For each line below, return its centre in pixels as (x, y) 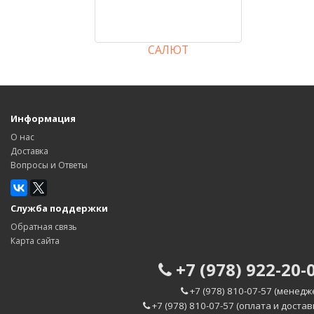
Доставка (29, 151)
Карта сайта (35, 240)
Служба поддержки (59, 208)
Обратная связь (44, 226)
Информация (43, 118)
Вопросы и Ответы (49, 165)
